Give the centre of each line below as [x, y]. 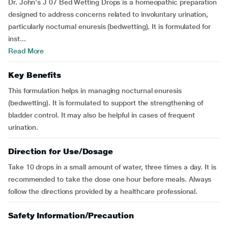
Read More [26, 51]
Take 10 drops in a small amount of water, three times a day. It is [112, 167]
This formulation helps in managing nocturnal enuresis [95, 91]
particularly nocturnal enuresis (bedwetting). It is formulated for [109, 26]
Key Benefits [35, 75]
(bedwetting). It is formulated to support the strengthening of [106, 103]
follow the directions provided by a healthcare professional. [103, 191]
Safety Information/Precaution [71, 216]
